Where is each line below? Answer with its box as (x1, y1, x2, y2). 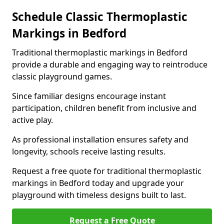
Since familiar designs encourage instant (12, 90, 166, 101)
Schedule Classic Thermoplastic (12, 9, 187, 24)
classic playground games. (12, 71, 112, 82)
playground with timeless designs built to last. (12, 189, 186, 200)
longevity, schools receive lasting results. (12, 146, 165, 157)
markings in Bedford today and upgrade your (12, 177, 184, 188)
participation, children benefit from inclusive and (12, 102, 196, 113)
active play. (12, 114, 53, 125)
